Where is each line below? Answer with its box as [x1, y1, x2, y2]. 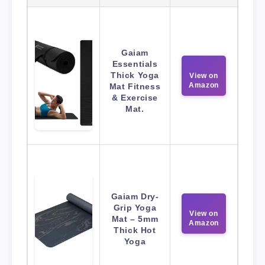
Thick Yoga [111, 70, 159, 80]
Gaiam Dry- [111, 192, 159, 202]
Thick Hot [114, 225, 156, 235]
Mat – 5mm [111, 214, 159, 224]
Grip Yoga [113, 203, 157, 213]
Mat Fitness [109, 82, 161, 92]
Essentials [112, 59, 158, 69]
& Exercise [112, 93, 158, 103]
